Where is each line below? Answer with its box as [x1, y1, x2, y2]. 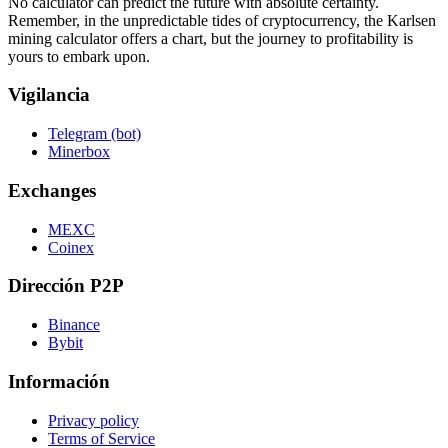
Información [8, 370, 110, 392]
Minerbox [48, 143, 110, 161]
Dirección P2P [8, 275, 124, 297]
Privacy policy [48, 411, 139, 429]
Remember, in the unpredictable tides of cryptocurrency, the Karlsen [8, 11, 436, 29]
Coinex [48, 238, 94, 256]
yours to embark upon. [8, 47, 150, 65]
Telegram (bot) [48, 125, 141, 143]
